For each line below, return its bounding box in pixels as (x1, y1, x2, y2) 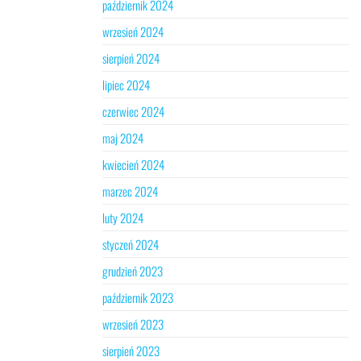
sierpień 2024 (102, 49, 160, 67)
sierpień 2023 (102, 342, 160, 359)
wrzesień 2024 (102, 23, 164, 40)
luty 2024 (102, 209, 143, 226)
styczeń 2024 (102, 235, 159, 253)
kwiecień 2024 (102, 156, 164, 173)
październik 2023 (102, 288, 173, 306)
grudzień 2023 (102, 262, 163, 280)
